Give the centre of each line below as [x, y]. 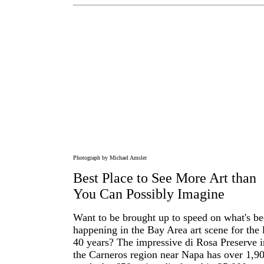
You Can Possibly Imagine [149, 194]
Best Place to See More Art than [165, 178]
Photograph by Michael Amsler [110, 158]
